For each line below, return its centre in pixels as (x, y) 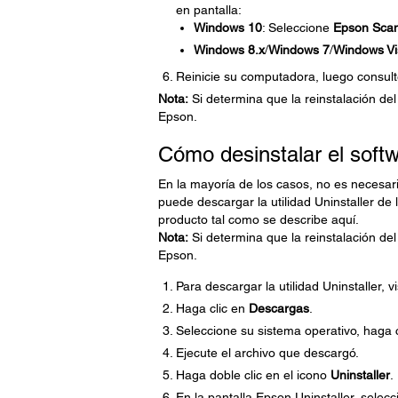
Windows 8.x (229, 50)
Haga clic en (212, 308)
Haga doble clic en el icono (253, 375)
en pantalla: (208, 10)
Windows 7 (298, 50)
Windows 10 (227, 28)
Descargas (279, 308)
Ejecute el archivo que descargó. (267, 353)
